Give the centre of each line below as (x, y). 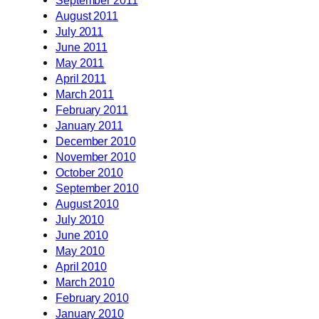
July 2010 (80, 219)
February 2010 (92, 297)
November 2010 (96, 156)
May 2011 (80, 62)
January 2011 (89, 125)
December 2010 (96, 141)
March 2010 (85, 282)
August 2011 (87, 15)
